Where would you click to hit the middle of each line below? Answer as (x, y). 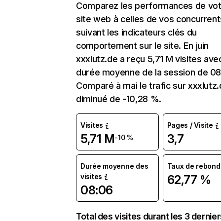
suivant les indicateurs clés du (136, 32)
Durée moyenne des (114, 166)
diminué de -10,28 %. (119, 99)
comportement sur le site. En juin (143, 46)
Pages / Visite (190, 125)
